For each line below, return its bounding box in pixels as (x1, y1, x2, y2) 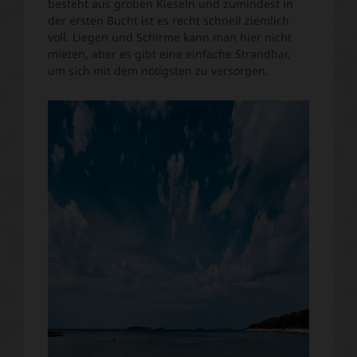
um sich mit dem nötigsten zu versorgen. (48, 63, 269, 79)
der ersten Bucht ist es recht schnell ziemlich (48, 13, 289, 29)
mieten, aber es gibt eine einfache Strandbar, (48, 46, 291, 62)
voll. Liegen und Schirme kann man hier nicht (48, 29, 292, 45)
